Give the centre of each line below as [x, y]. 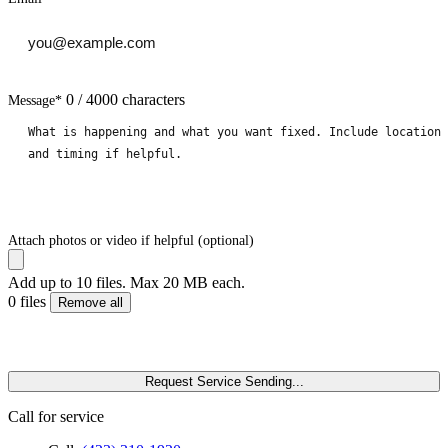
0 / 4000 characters [125, 100]
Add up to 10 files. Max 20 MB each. [126, 283]
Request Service [192, 382]
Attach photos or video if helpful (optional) [131, 241]
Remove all [90, 303]
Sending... [274, 382]
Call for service [56, 417]
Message [31, 101]
